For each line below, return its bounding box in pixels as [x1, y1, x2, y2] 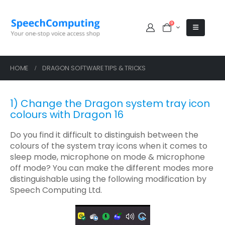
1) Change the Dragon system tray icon [10, 96, 210, 110]
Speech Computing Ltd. [10, 184, 102, 196]
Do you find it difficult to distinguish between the [10, 129, 198, 141]
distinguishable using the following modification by [10, 173, 206, 185]
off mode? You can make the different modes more [10, 162, 213, 174]
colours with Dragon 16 [10, 107, 124, 122]
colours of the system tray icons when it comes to [10, 140, 207, 152]
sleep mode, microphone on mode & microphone [10, 151, 205, 163]
